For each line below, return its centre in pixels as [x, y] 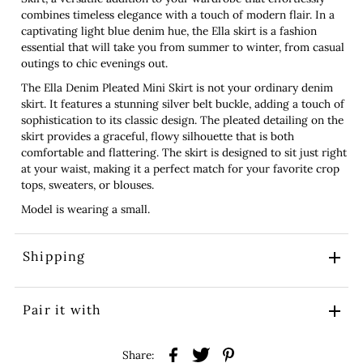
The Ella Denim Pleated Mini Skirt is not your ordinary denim [177, 87]
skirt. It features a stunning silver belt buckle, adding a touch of [182, 103]
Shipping [54, 256]
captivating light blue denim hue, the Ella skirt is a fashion [169, 30]
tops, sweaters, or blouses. [87, 184]
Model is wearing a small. [85, 209]
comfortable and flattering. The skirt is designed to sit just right [184, 152]
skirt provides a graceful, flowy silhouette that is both [157, 136]
